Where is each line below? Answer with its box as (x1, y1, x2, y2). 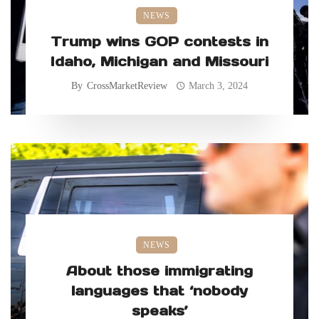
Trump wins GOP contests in (51, 33, 268, 51)
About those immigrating (66, 262, 253, 280)
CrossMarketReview (86, 80, 167, 92)
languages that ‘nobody (71, 282, 248, 300)
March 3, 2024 (189, 80, 249, 92)
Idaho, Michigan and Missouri (51, 53, 268, 70)
